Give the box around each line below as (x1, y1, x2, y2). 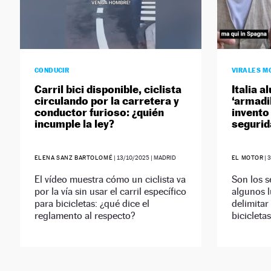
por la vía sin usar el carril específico (34, 186, 186, 198)
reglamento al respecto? (34, 210, 135, 222)
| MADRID (149, 154, 177, 162)
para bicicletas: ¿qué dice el (34, 198, 149, 210)
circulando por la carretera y (34, 94, 179, 108)
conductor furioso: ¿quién (34, 106, 164, 119)
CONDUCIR (34, 66, 70, 75)
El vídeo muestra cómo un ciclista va (34, 174, 186, 186)
